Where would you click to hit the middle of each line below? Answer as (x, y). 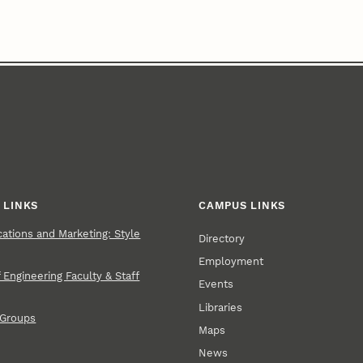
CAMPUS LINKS (242, 206)
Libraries (221, 307)
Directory (222, 238)
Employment (231, 261)
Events (216, 284)
